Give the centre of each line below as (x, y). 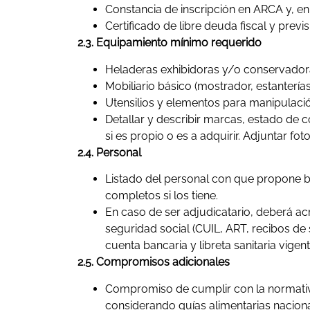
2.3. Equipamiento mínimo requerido (170, 43)
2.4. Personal (109, 152)
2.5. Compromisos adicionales (154, 262)
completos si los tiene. (162, 196)
